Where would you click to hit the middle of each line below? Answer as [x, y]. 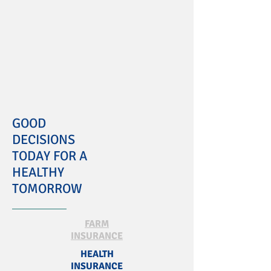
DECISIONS [44, 139]
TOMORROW [47, 188]
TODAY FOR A [50, 156]
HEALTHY [38, 172]
